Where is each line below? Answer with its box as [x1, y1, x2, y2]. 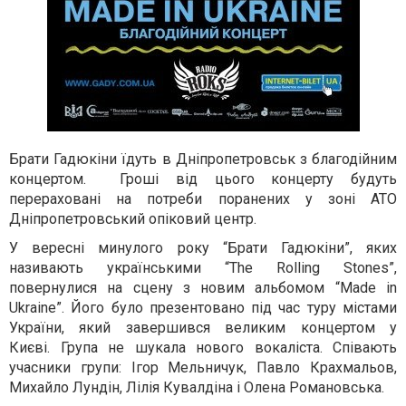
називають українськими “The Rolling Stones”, [9, 259, 397, 276]
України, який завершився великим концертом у [9, 319, 397, 336]
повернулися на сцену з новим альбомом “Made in [9, 279, 397, 296]
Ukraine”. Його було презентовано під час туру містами [9, 299, 397, 316]
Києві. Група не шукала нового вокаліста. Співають [9, 339, 397, 356]
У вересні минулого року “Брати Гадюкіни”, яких [9, 239, 397, 256]
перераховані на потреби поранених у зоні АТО [9, 190, 397, 208]
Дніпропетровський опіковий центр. [9, 210, 256, 227]
